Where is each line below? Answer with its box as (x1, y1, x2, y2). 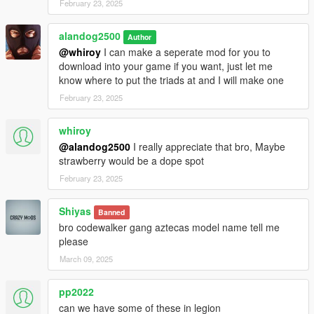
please (59, 234, 88, 249)
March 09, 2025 (60, 253, 113, 265)
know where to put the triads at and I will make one (59, 73, 284, 88)
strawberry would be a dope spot (59, 153, 204, 168)
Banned (98, 207, 125, 218)
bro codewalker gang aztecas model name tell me (59, 220, 280, 235)
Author (128, 32, 152, 43)
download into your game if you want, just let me (59, 59, 273, 74)
